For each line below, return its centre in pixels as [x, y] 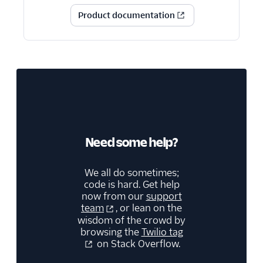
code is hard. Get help [131, 185]
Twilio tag [162, 232]
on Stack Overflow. [137, 244]
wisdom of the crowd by [131, 220]
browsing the [111, 232]
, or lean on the [149, 208]
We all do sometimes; [131, 173]
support [164, 197]
